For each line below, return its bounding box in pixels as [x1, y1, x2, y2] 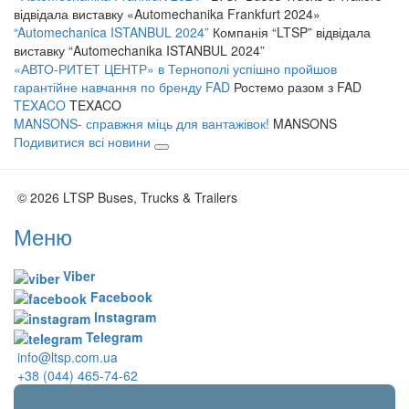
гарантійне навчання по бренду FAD [14, 78, 234, 97]
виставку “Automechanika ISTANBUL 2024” [14, 41, 265, 60]
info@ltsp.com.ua [17, 348, 118, 367]
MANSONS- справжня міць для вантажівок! [14, 114, 273, 133]
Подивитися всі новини [14, 132, 154, 152]
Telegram [82, 327, 142, 346]
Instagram [90, 307, 156, 326]
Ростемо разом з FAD [234, 78, 362, 97]
